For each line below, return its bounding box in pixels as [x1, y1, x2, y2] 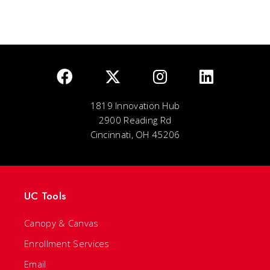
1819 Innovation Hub [90, 99, 180, 111]
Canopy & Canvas [24, 216, 99, 229]
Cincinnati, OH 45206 [90, 128, 180, 140]
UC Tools [24, 188, 66, 203]
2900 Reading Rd [98, 113, 172, 126]
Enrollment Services [24, 237, 110, 250]
